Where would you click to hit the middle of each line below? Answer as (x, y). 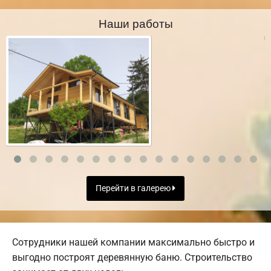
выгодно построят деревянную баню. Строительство (132, 257)
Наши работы (135, 22)
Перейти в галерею (134, 188)
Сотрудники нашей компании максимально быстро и (133, 242)
